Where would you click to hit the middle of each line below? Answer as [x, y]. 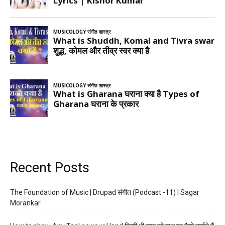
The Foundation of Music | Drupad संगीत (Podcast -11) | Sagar [105, 193]
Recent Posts [50, 168]
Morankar [25, 203]
